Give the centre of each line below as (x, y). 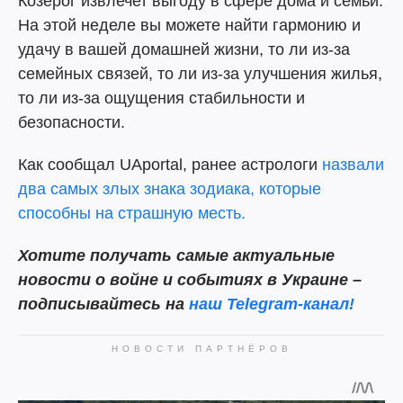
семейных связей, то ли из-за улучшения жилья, (200, 74)
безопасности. (72, 122)
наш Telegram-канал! (272, 304)
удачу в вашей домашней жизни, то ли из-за (184, 49)
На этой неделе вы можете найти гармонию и (189, 25)
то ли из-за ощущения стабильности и (161, 98)
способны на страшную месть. (132, 213)
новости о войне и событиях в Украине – (190, 280)
